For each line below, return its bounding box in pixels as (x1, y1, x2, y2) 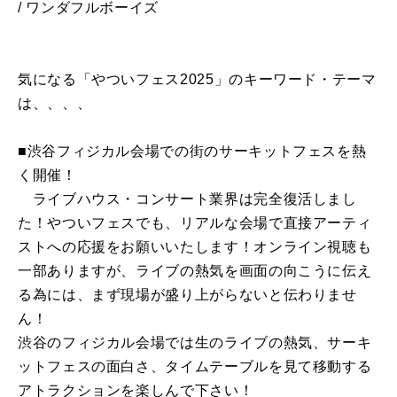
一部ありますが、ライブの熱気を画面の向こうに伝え (18, 263, 372, 279)
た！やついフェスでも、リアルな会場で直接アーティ (18, 215, 372, 231)
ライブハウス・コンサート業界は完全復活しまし (18, 191, 357, 207)
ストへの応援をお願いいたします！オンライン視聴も (18, 239, 372, 255)
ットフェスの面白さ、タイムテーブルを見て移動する (18, 359, 372, 375)
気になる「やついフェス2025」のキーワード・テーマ (18, 72, 377, 88)
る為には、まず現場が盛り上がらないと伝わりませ (18, 287, 357, 303)
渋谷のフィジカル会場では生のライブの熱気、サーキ (18, 335, 372, 351)
